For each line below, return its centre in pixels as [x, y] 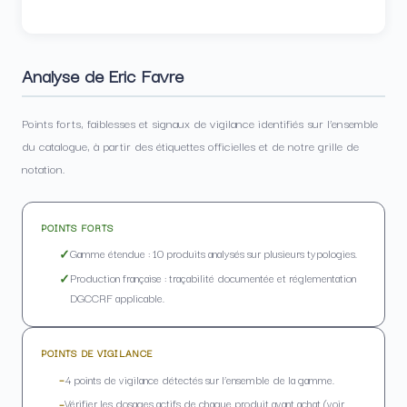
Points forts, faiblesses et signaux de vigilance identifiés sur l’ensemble [200, 122]
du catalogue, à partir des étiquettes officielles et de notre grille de [190, 145]
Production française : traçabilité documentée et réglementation [213, 278]
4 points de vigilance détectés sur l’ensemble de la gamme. [199, 379]
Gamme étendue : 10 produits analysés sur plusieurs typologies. [213, 253]
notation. [43, 168]
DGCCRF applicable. [117, 298]
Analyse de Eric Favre [103, 74]
